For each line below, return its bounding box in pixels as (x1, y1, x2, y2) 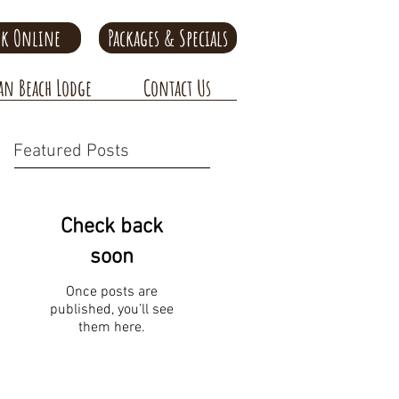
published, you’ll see (49, 301, 174, 319)
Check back (60, 215, 163, 240)
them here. (77, 319, 145, 337)
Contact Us (143, 74, 211, 102)
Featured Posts (13, 141, 129, 162)
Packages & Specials (108, 24, 228, 52)
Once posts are (65, 283, 158, 301)
